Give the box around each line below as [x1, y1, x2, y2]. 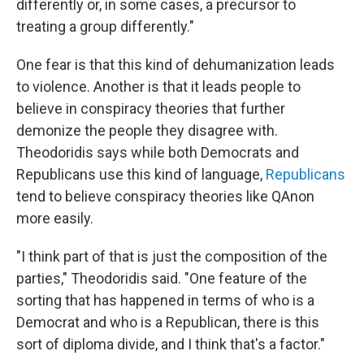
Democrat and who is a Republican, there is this [16, 314, 319, 331]
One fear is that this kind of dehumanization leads [16, 56, 335, 74]
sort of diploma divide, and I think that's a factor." [16, 336, 325, 353]
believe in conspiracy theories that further [16, 100, 285, 118]
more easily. [16, 210, 93, 227]
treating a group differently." [16, 18, 194, 36]
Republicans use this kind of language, [16, 166, 266, 184]
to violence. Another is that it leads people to [16, 78, 301, 96]
